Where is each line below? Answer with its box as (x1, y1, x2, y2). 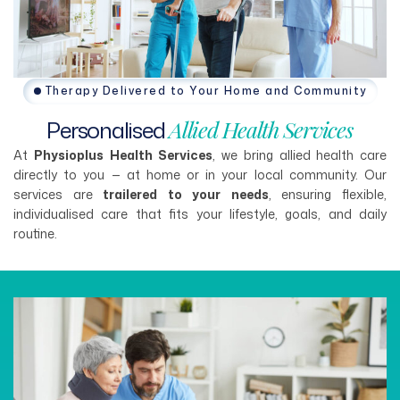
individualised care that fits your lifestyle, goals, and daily (13, 204, 387, 222)
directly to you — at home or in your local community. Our (13, 165, 387, 183)
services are (13, 185, 104, 203)
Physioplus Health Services (33, 146, 213, 163)
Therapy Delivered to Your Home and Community (45, 83, 367, 99)
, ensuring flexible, (268, 185, 387, 203)
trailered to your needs (103, 185, 269, 203)
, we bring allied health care (212, 146, 387, 163)
